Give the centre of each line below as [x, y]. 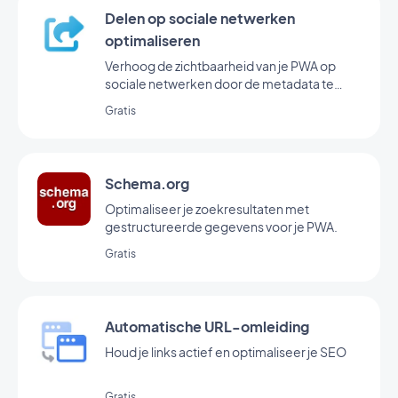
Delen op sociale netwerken [200, 18]
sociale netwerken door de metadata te [219, 84]
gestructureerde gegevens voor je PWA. [221, 227]
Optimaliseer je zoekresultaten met [207, 209]
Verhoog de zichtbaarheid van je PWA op [220, 66]
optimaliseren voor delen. [179, 101]
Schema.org [147, 183]
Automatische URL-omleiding [207, 326]
